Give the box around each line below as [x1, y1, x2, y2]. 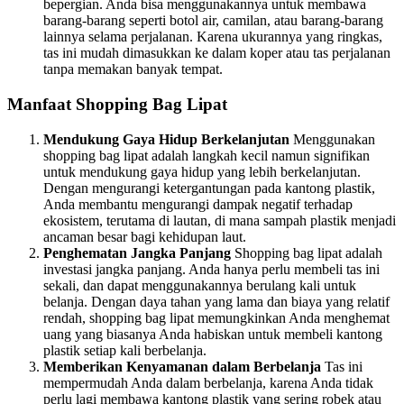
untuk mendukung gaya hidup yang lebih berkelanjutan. [43, 163, 361, 179]
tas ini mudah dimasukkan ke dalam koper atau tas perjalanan [43, 45, 390, 61]
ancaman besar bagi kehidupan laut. [43, 228, 246, 244]
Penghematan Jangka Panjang [43, 244, 231, 261]
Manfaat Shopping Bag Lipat [7, 95, 227, 115]
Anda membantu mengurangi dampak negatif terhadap [43, 196, 353, 212]
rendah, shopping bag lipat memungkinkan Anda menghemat [43, 309, 390, 326]
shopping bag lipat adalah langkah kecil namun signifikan [43, 147, 370, 163]
